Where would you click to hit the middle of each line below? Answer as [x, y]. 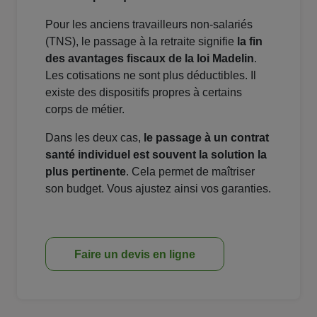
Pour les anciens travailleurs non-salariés [149, 25]
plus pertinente [86, 172]
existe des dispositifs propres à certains [144, 93]
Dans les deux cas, [94, 138]
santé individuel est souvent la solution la [156, 155]
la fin [250, 42]
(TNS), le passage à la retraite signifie [141, 42]
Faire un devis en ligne [135, 255]
